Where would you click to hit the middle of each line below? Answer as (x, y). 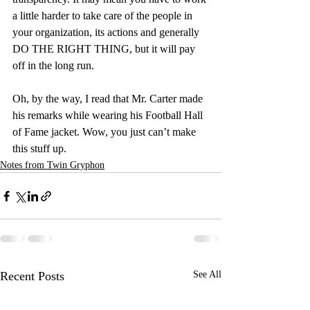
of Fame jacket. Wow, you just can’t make (106, 132)
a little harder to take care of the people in (104, 16)
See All (207, 274)
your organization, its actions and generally (107, 32)
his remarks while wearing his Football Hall (109, 115)
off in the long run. (53, 65)
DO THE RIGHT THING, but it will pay (105, 49)
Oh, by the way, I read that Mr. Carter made (109, 99)
